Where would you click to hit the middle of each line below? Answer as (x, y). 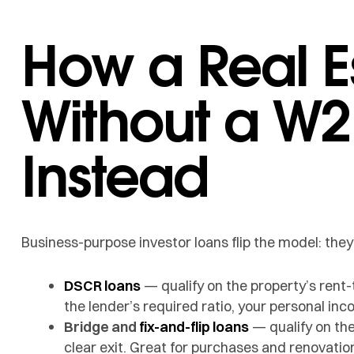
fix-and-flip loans (194, 326)
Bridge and (102, 326)
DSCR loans (102, 285)
